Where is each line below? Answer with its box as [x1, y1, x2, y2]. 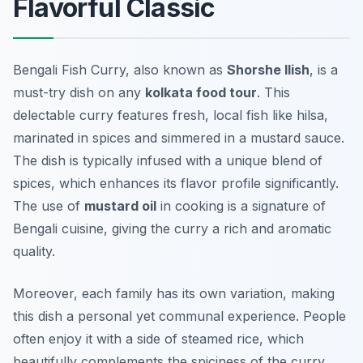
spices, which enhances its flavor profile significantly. [13, 175, 339, 192]
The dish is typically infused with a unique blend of [13, 152, 322, 169]
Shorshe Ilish [227, 62, 310, 79]
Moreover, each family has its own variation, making [13, 285, 335, 302]
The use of [13, 198, 84, 215]
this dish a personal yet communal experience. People [13, 308, 346, 325]
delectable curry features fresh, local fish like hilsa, [13, 107, 328, 124]
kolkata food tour [145, 84, 257, 101]
